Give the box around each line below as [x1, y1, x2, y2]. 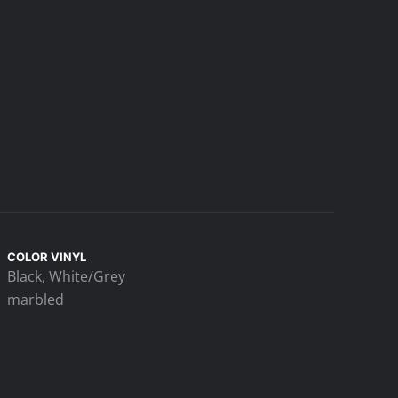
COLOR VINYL [6, 250, 86, 264]
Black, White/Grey [6, 267, 125, 286]
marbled [6, 290, 64, 309]
